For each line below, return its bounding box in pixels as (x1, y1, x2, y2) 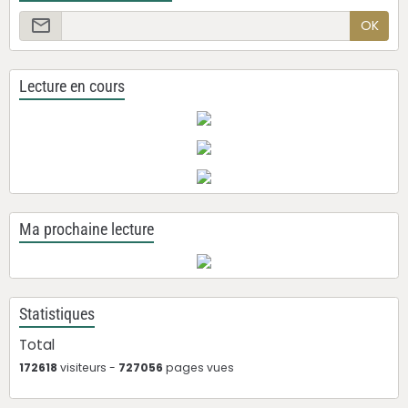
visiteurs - (57, 360, 118, 376)
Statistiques (19, 305, 95, 324)
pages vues (163, 360, 234, 376)
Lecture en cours (19, 77, 125, 97)
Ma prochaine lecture (19, 220, 154, 240)
